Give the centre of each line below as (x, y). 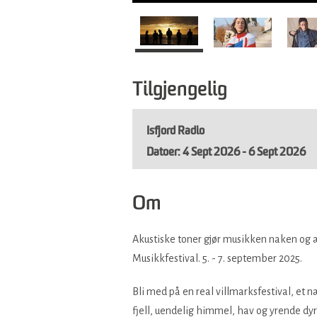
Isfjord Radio (175, 132)
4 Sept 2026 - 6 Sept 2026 (244, 153)
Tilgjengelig (180, 91)
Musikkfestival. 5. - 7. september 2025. (217, 259)
